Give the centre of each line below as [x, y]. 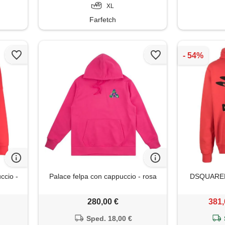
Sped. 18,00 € [109, 218]
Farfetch [103, 19]
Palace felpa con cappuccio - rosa [103, 176]
